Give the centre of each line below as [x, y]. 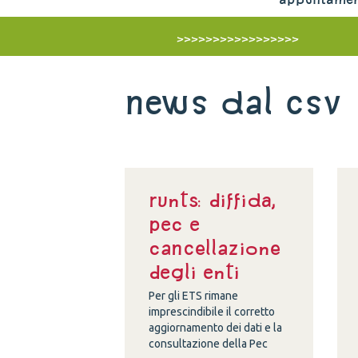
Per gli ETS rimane [194, 296]
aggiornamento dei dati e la [216, 328]
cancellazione [215, 248]
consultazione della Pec [209, 344]
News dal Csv [233, 102]
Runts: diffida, [213, 200]
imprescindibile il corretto [212, 312]
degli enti [195, 272]
